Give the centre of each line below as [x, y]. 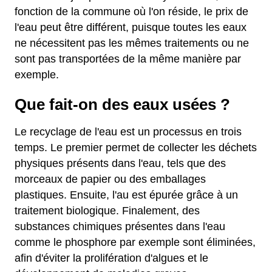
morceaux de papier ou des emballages [110, 179]
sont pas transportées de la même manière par [128, 59]
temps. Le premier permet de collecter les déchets [136, 148]
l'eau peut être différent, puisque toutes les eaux [131, 27]
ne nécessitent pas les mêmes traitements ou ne [132, 43]
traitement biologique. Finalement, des [107, 211]
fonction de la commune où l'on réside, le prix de [131, 12]
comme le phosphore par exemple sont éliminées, [135, 242]
